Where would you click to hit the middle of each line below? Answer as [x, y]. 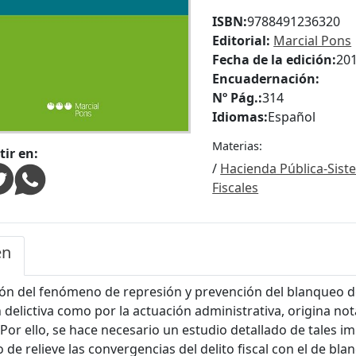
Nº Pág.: [238, 98]
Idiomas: [240, 117]
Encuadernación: [266, 79]
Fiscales [236, 188]
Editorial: [242, 41]
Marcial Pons [313, 41]
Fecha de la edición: [275, 60]
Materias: [238, 146]
